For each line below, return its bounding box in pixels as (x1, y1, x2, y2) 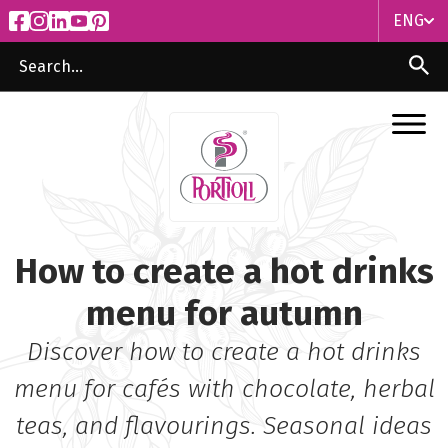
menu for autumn (85, 292, 363, 334)
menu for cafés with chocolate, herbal (13, 374, 435, 404)
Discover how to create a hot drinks (27, 337, 421, 367)
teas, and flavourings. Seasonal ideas (16, 411, 432, 441)
